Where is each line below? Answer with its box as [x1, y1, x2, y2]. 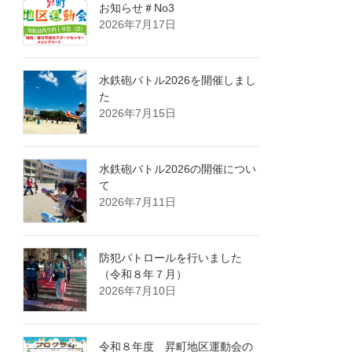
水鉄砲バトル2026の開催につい [99, 163, 257, 176]
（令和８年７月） [99, 268, 188, 281]
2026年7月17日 [99, 18, 177, 31]
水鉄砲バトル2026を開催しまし [99, 74, 257, 87]
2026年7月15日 [99, 107, 177, 120]
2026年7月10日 [99, 284, 177, 298]
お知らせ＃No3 [99, 2, 175, 15]
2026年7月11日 [99, 196, 177, 209]
